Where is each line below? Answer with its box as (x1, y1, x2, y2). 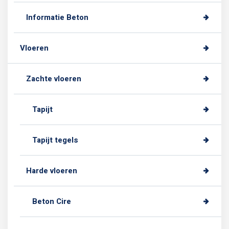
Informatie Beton (26, 12, 88, 23)
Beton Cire (32, 196, 71, 207)
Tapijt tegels (32, 134, 78, 146)
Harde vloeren (26, 165, 77, 176)
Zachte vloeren (26, 73, 81, 84)
